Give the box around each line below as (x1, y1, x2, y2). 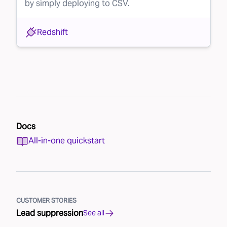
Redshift (37, 26, 68, 37)
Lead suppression (16, 207, 83, 218)
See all (83, 208, 104, 218)
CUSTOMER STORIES (16, 196, 77, 204)
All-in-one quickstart (28, 135, 105, 146)
